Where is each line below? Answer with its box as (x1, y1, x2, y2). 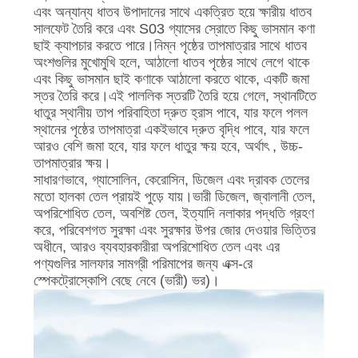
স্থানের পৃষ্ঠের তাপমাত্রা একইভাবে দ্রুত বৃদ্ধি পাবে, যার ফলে (33, 121, 309, 138)
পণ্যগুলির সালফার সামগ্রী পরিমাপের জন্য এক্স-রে (33, 256, 253, 272)
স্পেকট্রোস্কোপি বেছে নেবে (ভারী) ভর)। (33, 272, 220, 289)
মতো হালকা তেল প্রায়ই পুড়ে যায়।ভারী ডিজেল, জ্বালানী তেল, (33, 189, 316, 205)
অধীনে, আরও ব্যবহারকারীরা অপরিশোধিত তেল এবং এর (33, 239, 280, 256)
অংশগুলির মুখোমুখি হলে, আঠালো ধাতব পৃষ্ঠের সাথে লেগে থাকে (33, 54, 309, 71)
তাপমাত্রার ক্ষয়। (33, 155, 111, 172)
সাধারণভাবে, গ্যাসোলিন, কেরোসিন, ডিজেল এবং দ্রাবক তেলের (33, 172, 309, 189)
